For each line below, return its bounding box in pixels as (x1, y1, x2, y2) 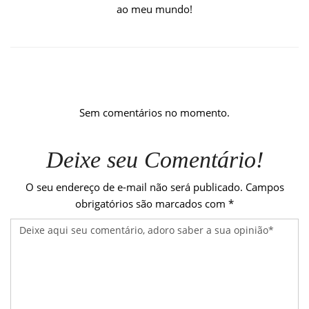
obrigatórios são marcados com (75, 197, 228, 210)
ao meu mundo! (117, 2, 192, 16)
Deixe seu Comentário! (46, 147, 263, 172)
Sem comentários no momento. (79, 106, 230, 119)
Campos (245, 180, 284, 194)
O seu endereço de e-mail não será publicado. (25, 180, 243, 194)
